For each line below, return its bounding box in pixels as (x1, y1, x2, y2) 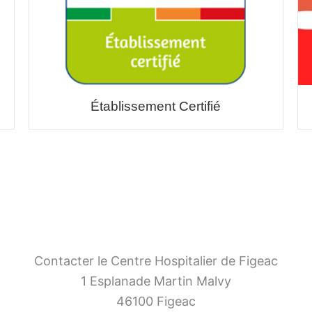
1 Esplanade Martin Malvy (80, 274, 231, 288)
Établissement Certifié (91, 98, 221, 114)
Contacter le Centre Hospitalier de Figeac (33, 253, 278, 268)
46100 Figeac (116, 294, 196, 309)
